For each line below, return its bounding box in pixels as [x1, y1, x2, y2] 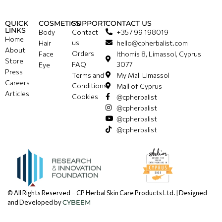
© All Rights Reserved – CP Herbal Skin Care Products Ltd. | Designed [7, 188, 207, 197]
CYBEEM [62, 198, 91, 206]
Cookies [72, 92, 99, 101]
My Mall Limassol [116, 70, 170, 79]
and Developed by [7, 198, 62, 206]
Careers [5, 78, 30, 87]
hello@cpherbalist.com [116, 38, 188, 47]
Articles [5, 89, 29, 98]
